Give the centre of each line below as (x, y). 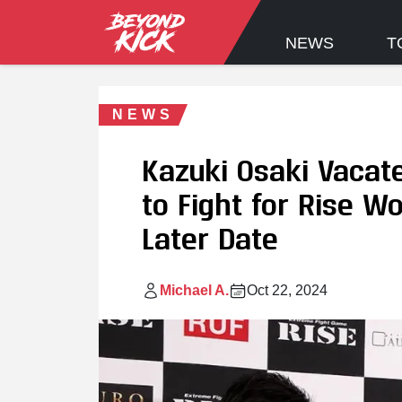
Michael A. (194, 290)
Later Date (210, 237)
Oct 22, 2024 (287, 290)
